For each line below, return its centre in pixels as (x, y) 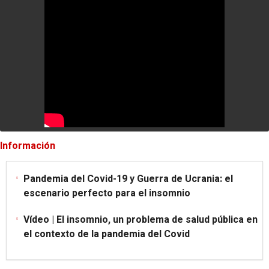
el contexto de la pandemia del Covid (107, 234)
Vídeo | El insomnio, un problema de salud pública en (141, 220)
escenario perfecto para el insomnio (107, 193)
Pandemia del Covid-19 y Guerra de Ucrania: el (128, 179)
